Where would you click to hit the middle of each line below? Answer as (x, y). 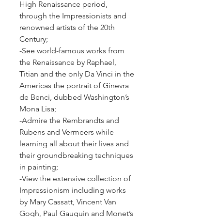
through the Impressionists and (73, 16)
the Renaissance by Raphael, (68, 62)
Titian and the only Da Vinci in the (77, 74)
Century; (34, 39)
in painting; (39, 167)
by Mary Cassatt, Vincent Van (68, 202)
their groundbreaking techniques (76, 155)
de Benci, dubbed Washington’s (74, 97)
